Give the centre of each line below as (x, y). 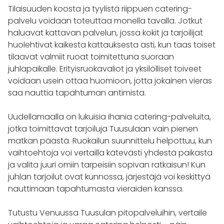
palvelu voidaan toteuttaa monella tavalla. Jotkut (105, 20)
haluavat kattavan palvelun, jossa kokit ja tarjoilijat (105, 32)
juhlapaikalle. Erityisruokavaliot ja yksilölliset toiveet (105, 68)
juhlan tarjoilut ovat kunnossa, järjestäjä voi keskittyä (109, 176)
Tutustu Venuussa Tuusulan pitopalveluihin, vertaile (107, 212)
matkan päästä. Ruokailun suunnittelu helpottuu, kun (110, 140)
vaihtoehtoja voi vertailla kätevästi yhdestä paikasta (110, 152)
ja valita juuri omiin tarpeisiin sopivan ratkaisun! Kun (107, 164)
